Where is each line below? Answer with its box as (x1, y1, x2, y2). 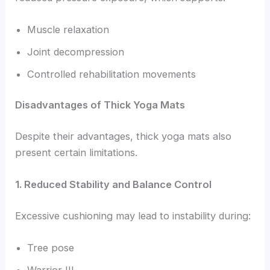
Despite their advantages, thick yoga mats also (15, 130, 232, 142)
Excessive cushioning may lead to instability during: (15, 209, 251, 222)
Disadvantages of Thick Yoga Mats (15, 99, 186, 111)
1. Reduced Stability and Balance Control (15, 178, 212, 191)
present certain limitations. (15, 146, 138, 159)
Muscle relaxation (27, 23, 110, 36)
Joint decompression (27, 45, 125, 58)
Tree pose (27, 242, 75, 254)
